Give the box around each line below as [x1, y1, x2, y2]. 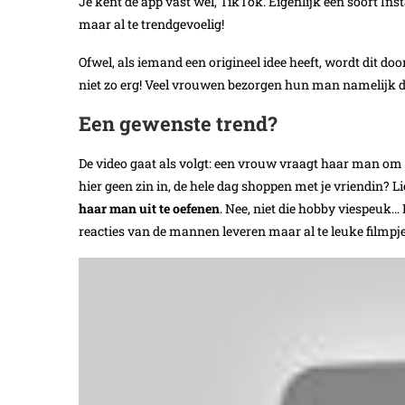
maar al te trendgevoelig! [79, 15, 224, 33]
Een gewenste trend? [79, 110, 278, 137]
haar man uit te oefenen [79, 200, 220, 218]
